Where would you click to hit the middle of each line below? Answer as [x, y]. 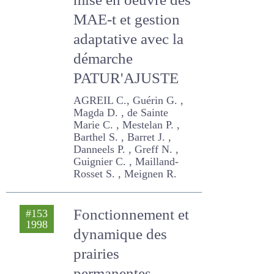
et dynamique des [130, 259]
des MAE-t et [114, 57]
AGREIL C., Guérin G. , [120, 138]
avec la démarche [129, 96]
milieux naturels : [128, 17]
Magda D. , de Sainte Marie [132, 150]
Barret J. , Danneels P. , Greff [135, 174]
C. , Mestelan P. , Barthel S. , [133, 162]
